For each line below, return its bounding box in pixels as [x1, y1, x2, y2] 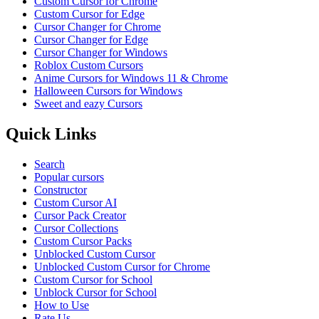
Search [34, 157, 65, 170]
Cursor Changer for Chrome [34, 20, 161, 33]
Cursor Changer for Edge [34, 33, 148, 46]
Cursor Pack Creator [34, 209, 126, 221]
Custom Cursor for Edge [34, 7, 145, 20]
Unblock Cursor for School [34, 286, 157, 298]
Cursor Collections [34, 221, 118, 234]
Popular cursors [34, 170, 104, 183]
